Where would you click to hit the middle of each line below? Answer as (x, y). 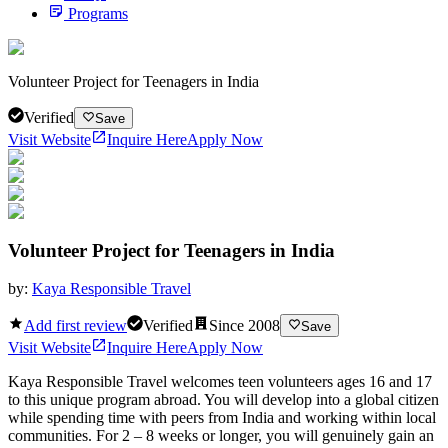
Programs (98, 13)
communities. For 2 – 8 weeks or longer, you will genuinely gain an (221, 435)
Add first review (75, 325)
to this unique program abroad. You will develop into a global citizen (223, 399)
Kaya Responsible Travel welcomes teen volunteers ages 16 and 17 (220, 381)
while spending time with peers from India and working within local (222, 417)
